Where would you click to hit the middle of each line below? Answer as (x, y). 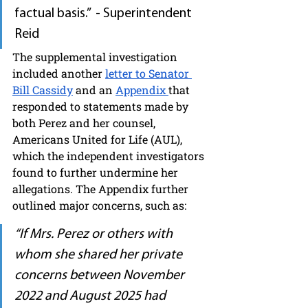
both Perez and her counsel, (85, 122)
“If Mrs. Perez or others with (95, 234)
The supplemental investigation (96, 56)
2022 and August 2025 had (91, 296)
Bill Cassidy (43, 89)
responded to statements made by (102, 106)
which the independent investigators (110, 155)
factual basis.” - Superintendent (104, 13)
